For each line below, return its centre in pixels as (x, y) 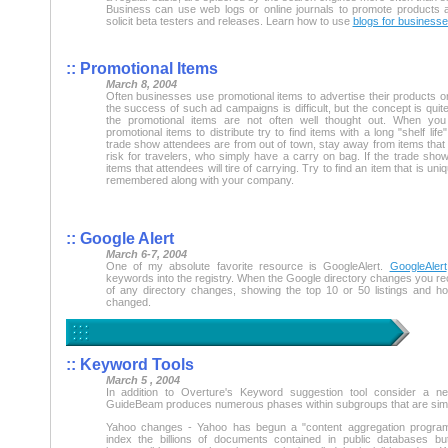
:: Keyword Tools (129, 364)
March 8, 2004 (141, 83)
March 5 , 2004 (142, 379)
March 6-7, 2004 (146, 253)
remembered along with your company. (199, 179)
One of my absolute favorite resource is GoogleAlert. (247, 265)
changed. (128, 301)
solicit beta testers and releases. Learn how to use (229, 20)
